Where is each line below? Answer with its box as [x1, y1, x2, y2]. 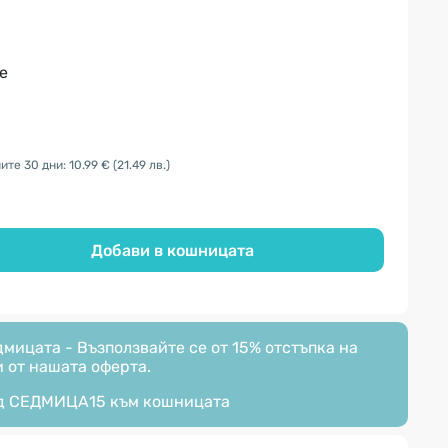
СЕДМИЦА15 [9, 392, 106, 411]
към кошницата [106, 392, 230, 411]
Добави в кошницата [91, 240, 254, 260]
